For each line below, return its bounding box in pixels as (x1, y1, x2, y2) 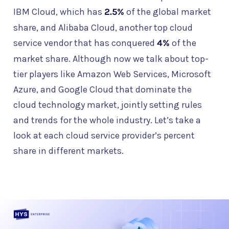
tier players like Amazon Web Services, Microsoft (13, 68, 211, 80)
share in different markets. (13, 145, 124, 156)
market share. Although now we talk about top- (13, 53, 209, 64)
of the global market (124, 6, 211, 17)
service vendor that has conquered (13, 37, 157, 49)
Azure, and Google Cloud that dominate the (13, 84, 192, 95)
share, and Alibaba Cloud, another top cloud (13, 22, 193, 33)
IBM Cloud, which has (13, 6, 104, 17)
